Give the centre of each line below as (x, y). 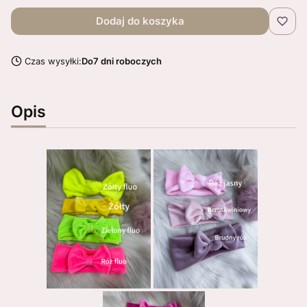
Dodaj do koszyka (140, 21)
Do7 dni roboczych (121, 61)
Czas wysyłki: (53, 61)
